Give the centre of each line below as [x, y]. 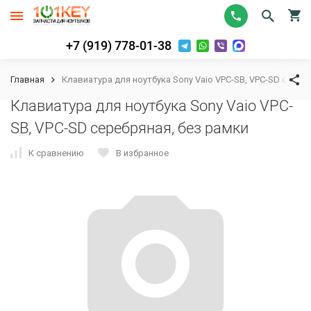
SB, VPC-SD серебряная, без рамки [129, 128]
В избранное [142, 153]
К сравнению [56, 153]
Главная [27, 79]
